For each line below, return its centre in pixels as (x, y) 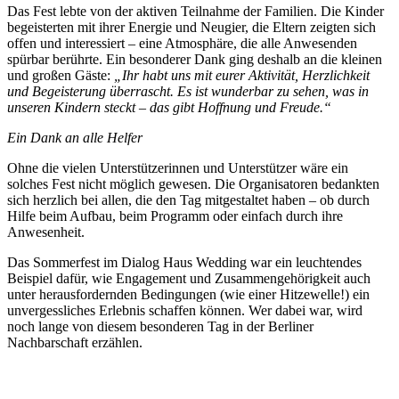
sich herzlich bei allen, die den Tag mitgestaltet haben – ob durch (188, 199)
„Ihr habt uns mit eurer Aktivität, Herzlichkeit (242, 75)
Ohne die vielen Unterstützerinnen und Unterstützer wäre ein (178, 167)
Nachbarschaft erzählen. (75, 342)
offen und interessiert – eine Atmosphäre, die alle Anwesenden (182, 43)
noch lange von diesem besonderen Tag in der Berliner (160, 326)
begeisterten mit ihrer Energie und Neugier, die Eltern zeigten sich (191, 27)
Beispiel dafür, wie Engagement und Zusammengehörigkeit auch (189, 278)
